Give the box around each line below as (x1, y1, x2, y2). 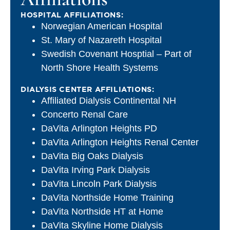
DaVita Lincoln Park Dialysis (41, 178, 157, 189)
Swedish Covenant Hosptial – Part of (41, 48, 191, 59)
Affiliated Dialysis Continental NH (41, 95, 176, 106)
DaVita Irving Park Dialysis (41, 164, 150, 175)
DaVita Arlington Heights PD (41, 123, 157, 133)
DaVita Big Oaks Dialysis (41, 150, 143, 161)
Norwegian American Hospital (41, 21, 162, 31)
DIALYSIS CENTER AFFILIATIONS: (21, 84, 155, 94)
